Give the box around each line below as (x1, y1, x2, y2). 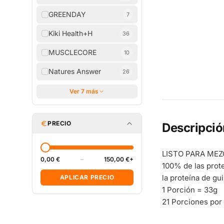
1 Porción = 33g (162, 185, 217, 194)
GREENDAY (48, 10, 86, 18)
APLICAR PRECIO (59, 173, 114, 181)
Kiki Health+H (48, 29, 92, 37)
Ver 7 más (69, 87, 98, 95)
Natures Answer (48, 67, 101, 75)
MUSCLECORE (48, 48, 96, 56)
